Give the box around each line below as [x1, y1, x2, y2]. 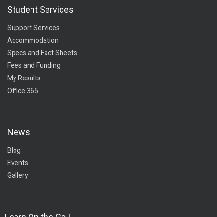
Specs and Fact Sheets [7, 49, 77, 57]
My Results [7, 74, 41, 82]
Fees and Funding [7, 62, 61, 69]
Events [7, 159, 28, 167]
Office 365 [7, 87, 38, 94]
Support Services [7, 24, 60, 31]
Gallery [7, 171, 28, 179]
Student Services [7, 4, 74, 15]
